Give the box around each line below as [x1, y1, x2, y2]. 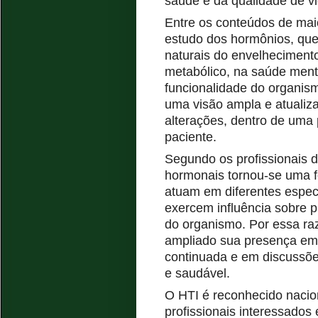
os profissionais [219, 151, 311, 166]
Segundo [165, 151, 219, 166]
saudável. [172, 265, 230, 280]
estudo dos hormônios [165, 31, 290, 46]
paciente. [165, 129, 216, 144]
